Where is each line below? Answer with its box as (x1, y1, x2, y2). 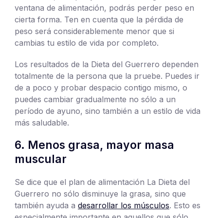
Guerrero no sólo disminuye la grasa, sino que (15, 188, 186, 199)
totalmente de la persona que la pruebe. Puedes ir (15, 71, 200, 81)
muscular (15, 152, 67, 166)
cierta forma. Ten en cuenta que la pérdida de (15, 14, 183, 24)
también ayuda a (15, 200, 78, 210)
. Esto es (169, 200, 200, 210)
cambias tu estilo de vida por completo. (15, 37, 159, 48)
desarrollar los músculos (78, 200, 169, 210)
